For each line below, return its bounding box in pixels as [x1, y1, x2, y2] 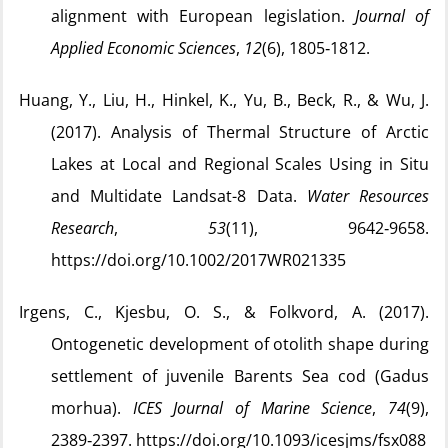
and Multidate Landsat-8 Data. [51, 185, 307, 207]
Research [51, 217, 114, 239]
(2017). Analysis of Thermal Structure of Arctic [51, 121, 429, 143]
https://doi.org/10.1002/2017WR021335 [51, 249, 346, 271]
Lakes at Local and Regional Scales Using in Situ [51, 153, 429, 175]
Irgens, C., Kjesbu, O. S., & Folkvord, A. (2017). [19, 301, 429, 323]
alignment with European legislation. [51, 5, 355, 27]
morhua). [51, 397, 133, 419]
